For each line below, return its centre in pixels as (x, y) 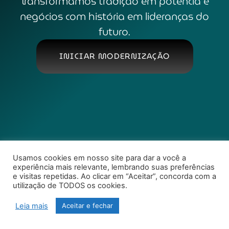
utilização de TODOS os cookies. (70, 186)
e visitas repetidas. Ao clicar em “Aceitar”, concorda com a (114, 176)
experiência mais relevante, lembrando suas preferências (114, 167)
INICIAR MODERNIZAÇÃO (114, 56)
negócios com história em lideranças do (114, 16)
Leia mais (32, 206)
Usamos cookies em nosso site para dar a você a (99, 158)
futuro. (114, 31)
